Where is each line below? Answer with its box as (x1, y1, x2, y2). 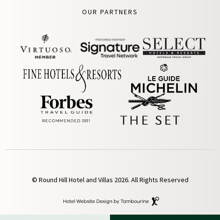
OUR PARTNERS (82, 7, 138, 17)
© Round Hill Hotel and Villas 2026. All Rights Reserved (31, 175, 189, 185)
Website (60, 202, 85, 212)
